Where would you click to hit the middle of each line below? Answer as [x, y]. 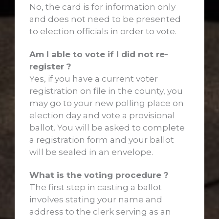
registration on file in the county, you [106, 91]
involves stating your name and [96, 199]
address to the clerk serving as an [100, 211]
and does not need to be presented [105, 19]
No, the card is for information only [102, 7]
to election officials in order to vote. [103, 31]
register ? [50, 66]
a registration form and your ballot [102, 140]
